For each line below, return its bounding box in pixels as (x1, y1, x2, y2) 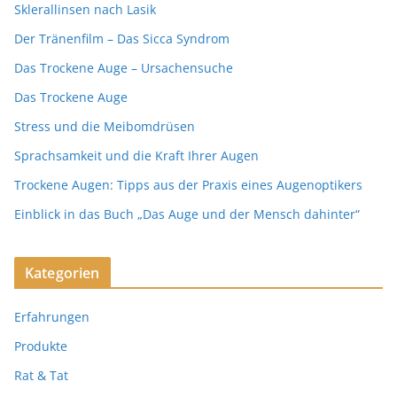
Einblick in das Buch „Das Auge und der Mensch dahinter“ (14, 206, 360, 223)
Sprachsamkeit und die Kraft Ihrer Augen (14, 147, 259, 165)
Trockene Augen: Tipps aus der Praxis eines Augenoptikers (14, 176, 362, 194)
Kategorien (25, 263, 100, 284)
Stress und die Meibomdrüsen (14, 118, 195, 136)
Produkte (14, 338, 67, 355)
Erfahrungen (14, 308, 90, 326)
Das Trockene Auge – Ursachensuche (14, 59, 233, 77)
